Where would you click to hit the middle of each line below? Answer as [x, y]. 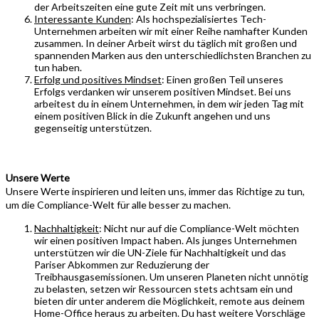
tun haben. [58, 68]
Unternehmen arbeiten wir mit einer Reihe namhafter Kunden [171, 31]
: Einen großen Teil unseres [223, 80]
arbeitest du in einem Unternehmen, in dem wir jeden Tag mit [169, 104]
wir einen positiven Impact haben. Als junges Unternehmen [166, 241]
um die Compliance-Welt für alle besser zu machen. [118, 205]
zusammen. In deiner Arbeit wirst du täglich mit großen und [166, 43]
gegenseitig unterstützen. [93, 128]
